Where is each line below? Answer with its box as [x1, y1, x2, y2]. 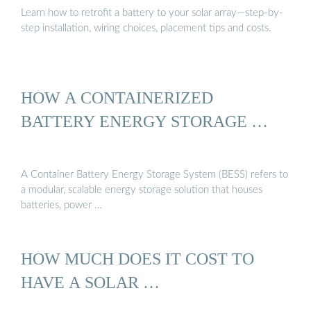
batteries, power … [21, 200, 102, 211]
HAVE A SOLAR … [21, 273, 160, 292]
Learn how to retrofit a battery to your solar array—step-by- [21, 8, 283, 19]
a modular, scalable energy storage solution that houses [21, 185, 262, 196]
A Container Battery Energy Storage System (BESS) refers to [21, 169, 288, 180]
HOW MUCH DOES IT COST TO [21, 249, 254, 269]
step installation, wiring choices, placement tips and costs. [21, 23, 271, 34]
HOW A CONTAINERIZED [21, 87, 213, 107]
